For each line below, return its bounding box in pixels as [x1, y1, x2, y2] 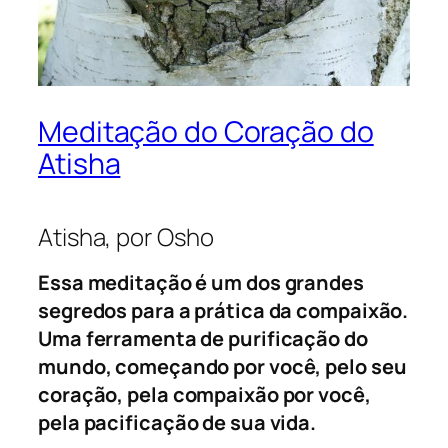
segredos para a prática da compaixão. [38, 297, 409, 325]
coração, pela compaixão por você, [38, 381, 371, 409]
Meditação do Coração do [38, 112, 374, 152]
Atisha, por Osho [38, 219, 214, 253]
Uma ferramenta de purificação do [38, 325, 368, 353]
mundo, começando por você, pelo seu [38, 353, 407, 381]
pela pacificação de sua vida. [38, 409, 317, 437]
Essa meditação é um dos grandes [38, 269, 364, 297]
